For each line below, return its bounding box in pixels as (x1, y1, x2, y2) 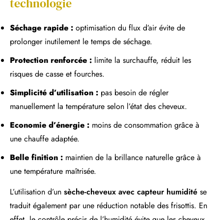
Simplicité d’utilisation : (10, 86, 98, 98)
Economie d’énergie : (10, 119, 89, 131)
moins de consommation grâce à (89, 119, 199, 131)
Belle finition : (10, 151, 63, 163)
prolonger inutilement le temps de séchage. (10, 35, 152, 47)
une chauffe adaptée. (10, 133, 80, 144)
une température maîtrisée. (10, 165, 96, 177)
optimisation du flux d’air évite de (73, 22, 185, 33)
